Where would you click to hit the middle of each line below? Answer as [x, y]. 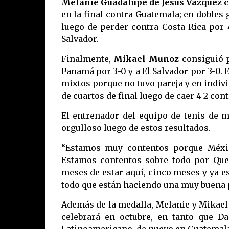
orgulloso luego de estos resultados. [136, 128]
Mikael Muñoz [146, 59]
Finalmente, [87, 59]
